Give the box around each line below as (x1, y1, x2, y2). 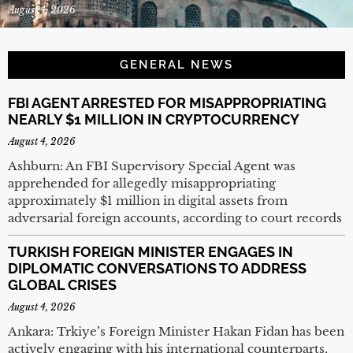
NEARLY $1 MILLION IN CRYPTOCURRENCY (8, 111, 299, 128)
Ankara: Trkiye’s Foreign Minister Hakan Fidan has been (8, 324, 344, 340)
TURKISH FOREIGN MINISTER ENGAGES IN (8, 243, 293, 261)
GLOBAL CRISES (8, 277, 117, 294)
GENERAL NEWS (120, 58, 233, 72)
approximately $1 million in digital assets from (8, 193, 288, 209)
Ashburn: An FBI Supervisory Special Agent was (8, 158, 295, 174)
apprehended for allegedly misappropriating (8, 176, 276, 191)
